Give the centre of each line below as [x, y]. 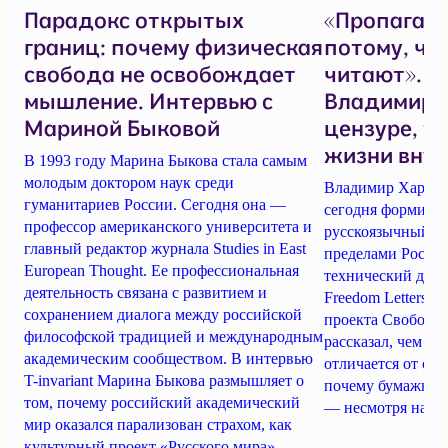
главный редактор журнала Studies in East [165, 249]
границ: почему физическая [173, 47]
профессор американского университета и [168, 227]
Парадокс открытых [134, 20]
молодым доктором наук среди [129, 183]
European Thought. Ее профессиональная [161, 271]
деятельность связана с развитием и [145, 293]
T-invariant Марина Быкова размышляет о [164, 381]
